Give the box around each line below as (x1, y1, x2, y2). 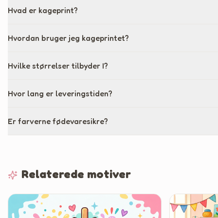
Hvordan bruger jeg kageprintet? (8, 33, 129, 43)
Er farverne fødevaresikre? (8, 116, 108, 126)
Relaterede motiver (21, 167, 131, 181)
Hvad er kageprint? (8, 5, 78, 15)
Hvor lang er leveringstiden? (8, 89, 112, 98)
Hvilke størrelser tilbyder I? (8, 61, 108, 71)
